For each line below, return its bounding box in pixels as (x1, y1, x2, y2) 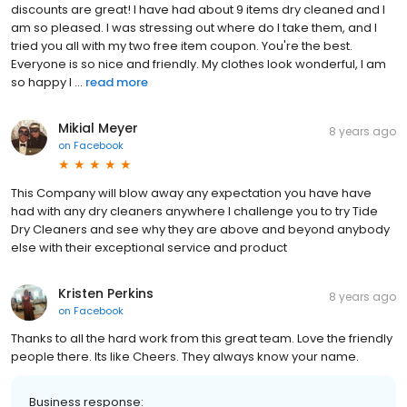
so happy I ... (11, 73, 83, 91)
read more (85, 73, 148, 91)
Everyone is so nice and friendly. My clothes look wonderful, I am (11, 55, 386, 73)
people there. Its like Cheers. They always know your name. (11, 347, 359, 365)
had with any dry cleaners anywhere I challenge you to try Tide (11, 202, 378, 220)
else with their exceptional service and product (11, 238, 287, 256)
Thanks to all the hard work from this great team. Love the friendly (11, 329, 392, 347)
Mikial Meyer (58, 118, 138, 137)
